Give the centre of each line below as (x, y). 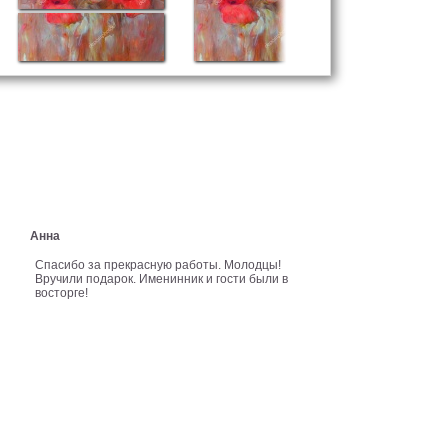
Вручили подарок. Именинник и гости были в (162, 279)
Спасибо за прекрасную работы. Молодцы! (158, 265)
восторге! (62, 293)
